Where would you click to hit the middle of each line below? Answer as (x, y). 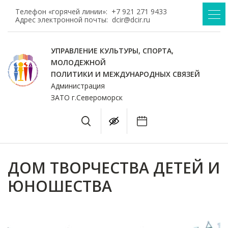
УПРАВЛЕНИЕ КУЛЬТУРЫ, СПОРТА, (112, 51)
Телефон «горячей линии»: (63, 11)
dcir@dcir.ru (131, 20)
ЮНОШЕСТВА (60, 186)
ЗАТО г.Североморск (87, 97)
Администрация (78, 86)
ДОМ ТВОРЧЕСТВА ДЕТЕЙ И (114, 168)
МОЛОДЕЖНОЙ (78, 62)
